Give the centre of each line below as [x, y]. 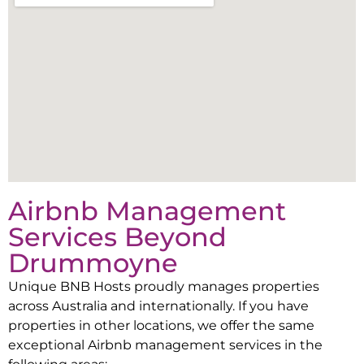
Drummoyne [93, 263]
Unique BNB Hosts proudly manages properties [164, 286]
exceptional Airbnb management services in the [165, 345]
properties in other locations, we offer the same [161, 325]
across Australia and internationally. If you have [158, 306]
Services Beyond [117, 237]
